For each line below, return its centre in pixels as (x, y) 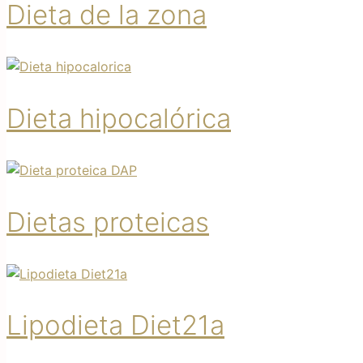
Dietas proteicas (108, 222)
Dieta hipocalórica (119, 118)
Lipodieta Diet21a (115, 325)
